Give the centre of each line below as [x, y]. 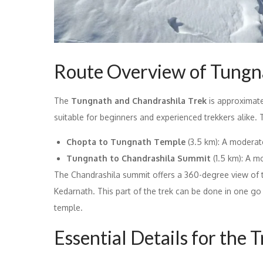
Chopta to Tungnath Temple [126, 142]
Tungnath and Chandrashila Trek [139, 101]
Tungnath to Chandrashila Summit [139, 159]
